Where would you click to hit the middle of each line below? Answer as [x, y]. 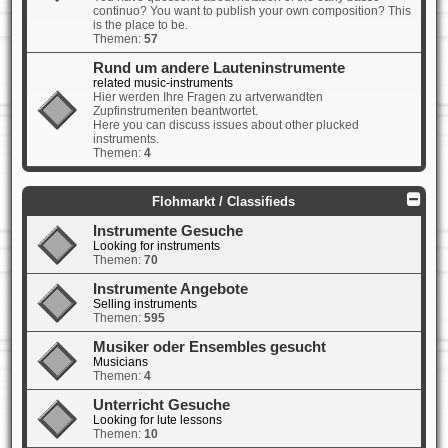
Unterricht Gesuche [161, 405]
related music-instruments [162, 83]
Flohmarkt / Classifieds [224, 202]
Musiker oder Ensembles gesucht [209, 347]
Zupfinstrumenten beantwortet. [175, 111]
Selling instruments [144, 304]
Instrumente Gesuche [167, 231]
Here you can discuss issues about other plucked [225, 125]
